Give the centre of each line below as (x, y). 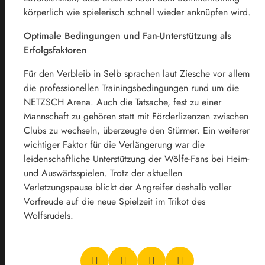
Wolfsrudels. (49, 216)
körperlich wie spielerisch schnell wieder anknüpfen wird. (137, 12)
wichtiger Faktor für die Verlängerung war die (114, 145)
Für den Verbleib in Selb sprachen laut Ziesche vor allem (137, 74)
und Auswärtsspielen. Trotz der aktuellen (103, 173)
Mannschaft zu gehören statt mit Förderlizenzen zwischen (136, 116)
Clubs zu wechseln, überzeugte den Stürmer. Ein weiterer (137, 130)
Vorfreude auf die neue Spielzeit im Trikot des (114, 201)
